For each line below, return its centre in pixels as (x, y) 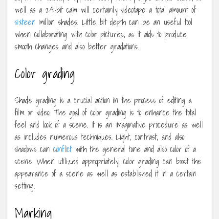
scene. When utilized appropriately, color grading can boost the (108, 161)
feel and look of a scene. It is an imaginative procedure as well (109, 124)
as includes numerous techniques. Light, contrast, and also (99, 137)
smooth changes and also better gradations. (77, 46)
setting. (25, 186)
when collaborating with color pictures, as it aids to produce (101, 34)
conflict (63, 149)
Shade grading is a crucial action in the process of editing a (103, 100)
